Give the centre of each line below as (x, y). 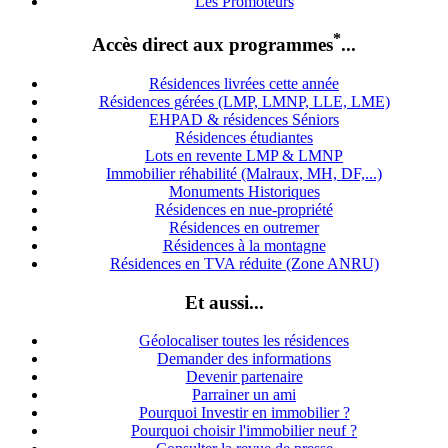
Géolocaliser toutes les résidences (244, 341)
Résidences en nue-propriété (244, 209)
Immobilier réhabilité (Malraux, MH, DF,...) (244, 173)
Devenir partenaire (244, 377)
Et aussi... (224, 302)
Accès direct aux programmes (212, 45)
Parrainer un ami (244, 395)
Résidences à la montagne (244, 245)
